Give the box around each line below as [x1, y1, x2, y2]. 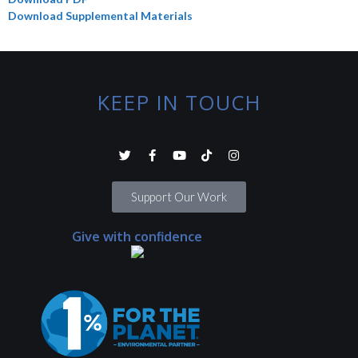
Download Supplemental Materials [8, 9, 193, 23]
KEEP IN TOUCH [97, 89, 261, 116]
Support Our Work [131, 189, 227, 205]
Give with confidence [72, 229, 203, 245]
